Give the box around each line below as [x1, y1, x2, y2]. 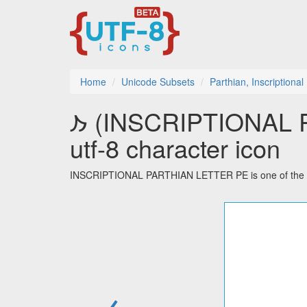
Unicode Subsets [121, 75, 195, 89]
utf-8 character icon [70, 130, 280, 166]
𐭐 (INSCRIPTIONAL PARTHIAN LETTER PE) [70, 103, 88, 139]
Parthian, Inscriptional [210, 75, 304, 89]
